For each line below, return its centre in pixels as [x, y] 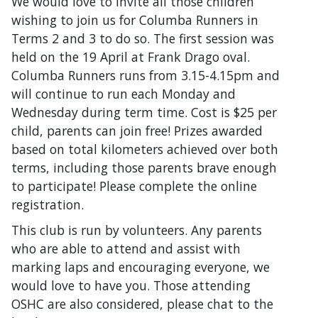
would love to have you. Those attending [131, 285]
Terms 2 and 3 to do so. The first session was [143, 38]
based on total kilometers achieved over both [145, 149]
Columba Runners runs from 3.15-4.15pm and [146, 75]
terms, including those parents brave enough [144, 167]
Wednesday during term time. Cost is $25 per [144, 112]
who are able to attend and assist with [126, 248]
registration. [48, 204]
